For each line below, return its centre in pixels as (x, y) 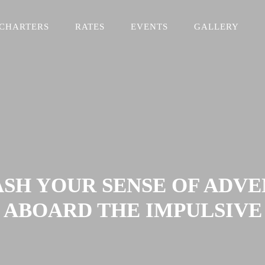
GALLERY (217, 27)
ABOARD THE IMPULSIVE (132, 210)
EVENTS (150, 27)
